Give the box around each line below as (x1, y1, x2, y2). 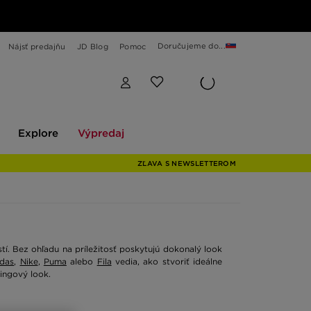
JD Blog (76, 42, 109, 51)
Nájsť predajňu (8, 42, 66, 51)
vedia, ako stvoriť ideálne (111, 256, 223, 267)
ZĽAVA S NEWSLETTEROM (137, 159, 236, 167)
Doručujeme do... (157, 41, 226, 51)
